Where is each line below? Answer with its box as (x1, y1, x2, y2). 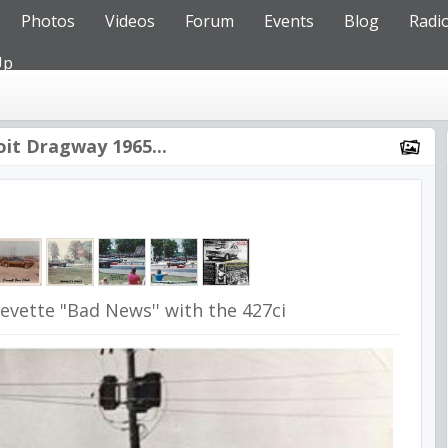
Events (264, 10, 314, 32)
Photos (21, 10, 75, 32)
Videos (105, 10, 155, 32)
